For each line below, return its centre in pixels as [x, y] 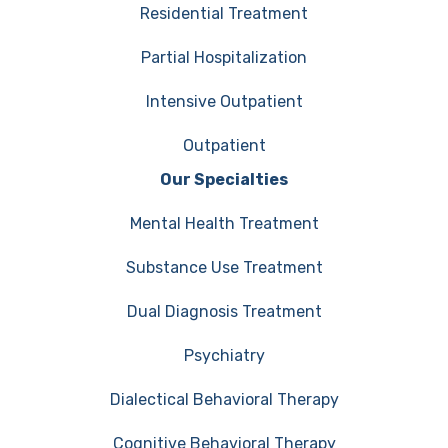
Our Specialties [224, 179]
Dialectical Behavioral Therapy [224, 399]
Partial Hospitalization [224, 57]
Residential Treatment [224, 13]
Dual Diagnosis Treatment [224, 311]
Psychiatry [224, 355]
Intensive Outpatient [224, 101]
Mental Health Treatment [224, 223]
